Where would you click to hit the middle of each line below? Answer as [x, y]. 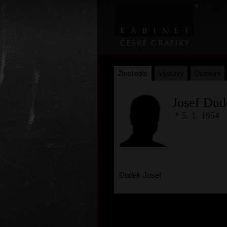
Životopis [133, 73]
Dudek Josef [140, 175]
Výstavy [171, 73]
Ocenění [207, 73]
